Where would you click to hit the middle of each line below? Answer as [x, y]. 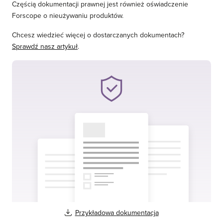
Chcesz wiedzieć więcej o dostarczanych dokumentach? [98, 35]
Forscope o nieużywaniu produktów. [68, 16]
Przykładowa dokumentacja [117, 213]
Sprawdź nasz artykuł [45, 47]
